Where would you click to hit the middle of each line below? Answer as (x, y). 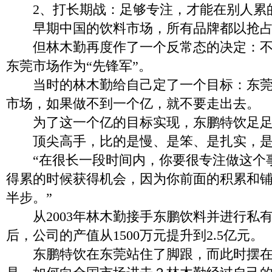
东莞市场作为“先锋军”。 (79, 66)
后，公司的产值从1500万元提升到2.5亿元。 (135, 235)
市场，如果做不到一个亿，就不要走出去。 (133, 104)
